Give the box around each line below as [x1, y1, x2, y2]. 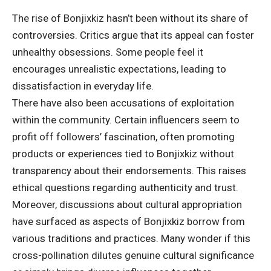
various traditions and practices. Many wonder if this [12, 232, 250, 244]
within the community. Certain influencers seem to [12, 113, 240, 126]
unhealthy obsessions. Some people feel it [12, 45, 203, 58]
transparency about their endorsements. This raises [12, 164, 246, 177]
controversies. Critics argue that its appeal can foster [12, 28, 254, 41]
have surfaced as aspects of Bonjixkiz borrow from [12, 215, 245, 227]
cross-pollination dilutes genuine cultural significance [12, 249, 254, 261]
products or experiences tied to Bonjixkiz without [12, 147, 234, 160]
